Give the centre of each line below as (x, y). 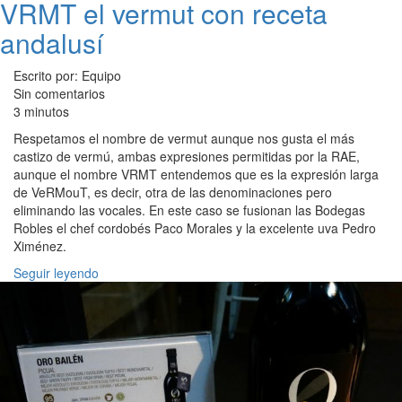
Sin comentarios (59, 94)
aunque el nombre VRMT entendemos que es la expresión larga (196, 175)
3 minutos (41, 112)
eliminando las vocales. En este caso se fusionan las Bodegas (189, 210)
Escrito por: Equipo (67, 76)
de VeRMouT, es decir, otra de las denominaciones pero (173, 192)
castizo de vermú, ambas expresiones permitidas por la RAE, (187, 157)
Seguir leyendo (56, 273)
